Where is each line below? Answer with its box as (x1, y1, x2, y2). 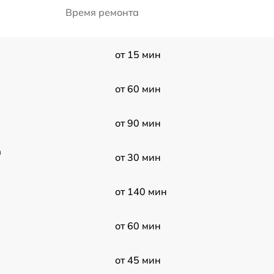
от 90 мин (114, 117, 161, 130)
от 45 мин (114, 254, 161, 267)
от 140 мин (114, 185, 167, 198)
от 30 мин (114, 151, 161, 164)
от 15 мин (114, 48, 161, 61)
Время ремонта (65, 6, 139, 19)
